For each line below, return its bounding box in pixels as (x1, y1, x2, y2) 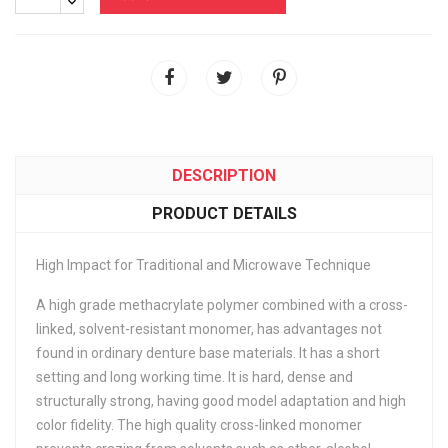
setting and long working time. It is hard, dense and (36, 369, 353, 385)
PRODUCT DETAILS (151, 204, 297, 223)
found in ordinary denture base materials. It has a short (36, 345, 380, 361)
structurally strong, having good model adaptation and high (36, 393, 406, 409)
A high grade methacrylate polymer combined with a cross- (36, 297, 408, 313)
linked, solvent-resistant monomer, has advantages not (36, 321, 382, 337)
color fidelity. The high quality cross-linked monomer (36, 417, 362, 433)
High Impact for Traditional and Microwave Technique (36, 257, 371, 273)
